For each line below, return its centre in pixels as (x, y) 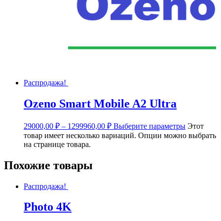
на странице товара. (57, 144)
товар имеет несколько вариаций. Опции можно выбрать (120, 135)
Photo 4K (48, 207)
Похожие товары (48, 165)
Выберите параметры (149, 126)
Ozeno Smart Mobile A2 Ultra (100, 103)
